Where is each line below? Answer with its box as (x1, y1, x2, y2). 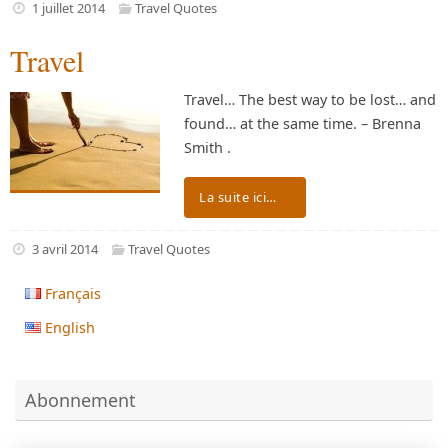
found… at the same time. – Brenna (184, 113, 421, 133)
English (45, 317, 96, 337)
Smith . (184, 137, 239, 157)
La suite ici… (199, 188, 277, 207)
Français (45, 283, 102, 303)
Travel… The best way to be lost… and (184, 89, 436, 109)
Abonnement (25, 387, 136, 412)
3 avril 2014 (31, 239, 98, 258)
